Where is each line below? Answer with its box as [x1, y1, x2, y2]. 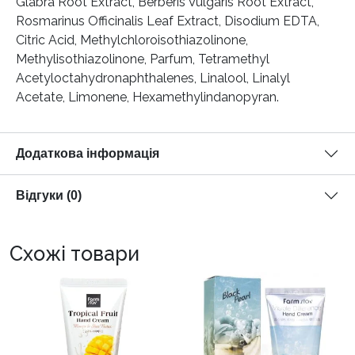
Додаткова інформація [16, 147, 159, 161]
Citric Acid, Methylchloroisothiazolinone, [16, 32, 248, 48]
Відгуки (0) [16, 189, 82, 203]
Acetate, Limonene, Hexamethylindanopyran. [16, 90, 279, 105]
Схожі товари [10, 242, 139, 266]
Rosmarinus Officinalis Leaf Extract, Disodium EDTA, [16, 13, 319, 29]
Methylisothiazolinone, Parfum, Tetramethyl [16, 52, 269, 67]
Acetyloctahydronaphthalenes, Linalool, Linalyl [16, 71, 290, 86]
